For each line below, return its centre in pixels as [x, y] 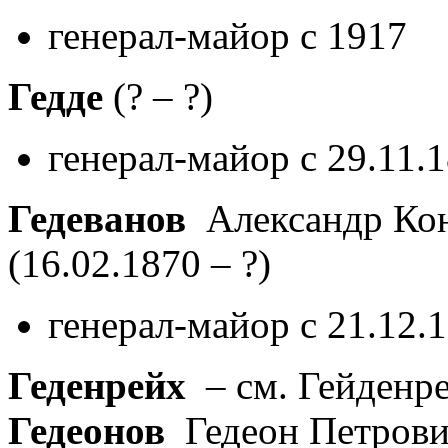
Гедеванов [97, 218]
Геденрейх [97, 385]
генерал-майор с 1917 [227, 35]
